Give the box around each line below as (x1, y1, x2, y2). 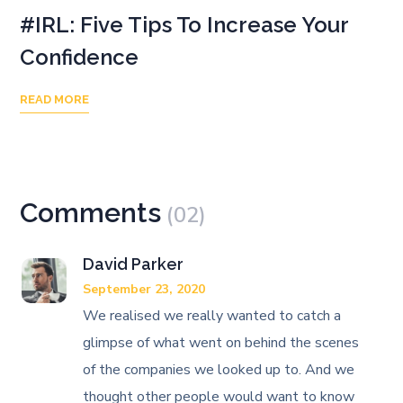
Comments (20, 196, 162, 228)
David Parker (83, 254, 184, 273)
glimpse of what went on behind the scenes (83, 332, 360, 353)
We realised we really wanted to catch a (83, 305, 342, 326)
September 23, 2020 (83, 280, 206, 298)
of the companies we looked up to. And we (83, 359, 355, 380)
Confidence (20, 43, 139, 70)
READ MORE (20, 92, 90, 106)
